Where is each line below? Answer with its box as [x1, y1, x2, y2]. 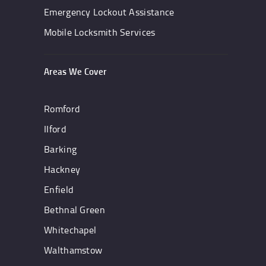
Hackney [44, 163, 81, 176]
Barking [44, 142, 77, 156]
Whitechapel [44, 223, 97, 237]
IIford [44, 122, 66, 136]
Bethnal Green [44, 203, 105, 217]
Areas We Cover [44, 65, 107, 78]
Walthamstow [44, 243, 103, 257]
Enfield [44, 183, 74, 197]
